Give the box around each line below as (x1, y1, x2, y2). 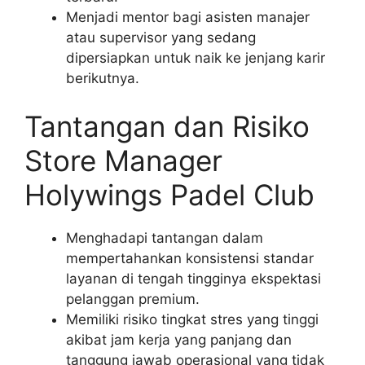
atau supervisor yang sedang (66, 29, 256, 46)
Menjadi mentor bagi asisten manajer (66, 8, 310, 25)
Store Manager (24, 143, 222, 178)
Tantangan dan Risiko (24, 109, 310, 143)
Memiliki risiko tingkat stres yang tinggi (66, 311, 319, 328)
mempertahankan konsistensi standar (66, 250, 314, 266)
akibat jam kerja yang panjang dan (66, 332, 292, 348)
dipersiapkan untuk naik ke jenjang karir (66, 49, 325, 66)
